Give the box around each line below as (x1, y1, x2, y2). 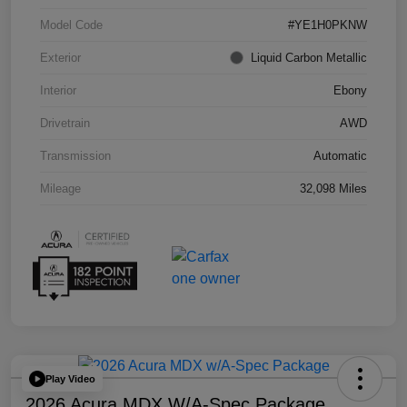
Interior (40, 84, 76, 98)
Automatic (313, 149, 367, 164)
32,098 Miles (300, 182, 367, 196)
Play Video (45, 372, 95, 384)
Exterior (40, 51, 81, 65)
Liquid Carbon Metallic (251, 51, 367, 65)
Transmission (40, 149, 111, 164)
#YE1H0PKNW (288, 18, 367, 33)
